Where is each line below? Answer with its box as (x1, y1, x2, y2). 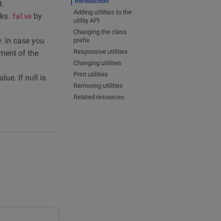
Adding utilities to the (74, 8, 132, 16)
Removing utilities (74, 82, 123, 89)
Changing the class (74, 28, 127, 36)
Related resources (74, 93, 124, 101)
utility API (74, 17, 100, 24)
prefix (74, 37, 89, 44)
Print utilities (74, 71, 108, 78)
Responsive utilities (74, 48, 128, 55)
